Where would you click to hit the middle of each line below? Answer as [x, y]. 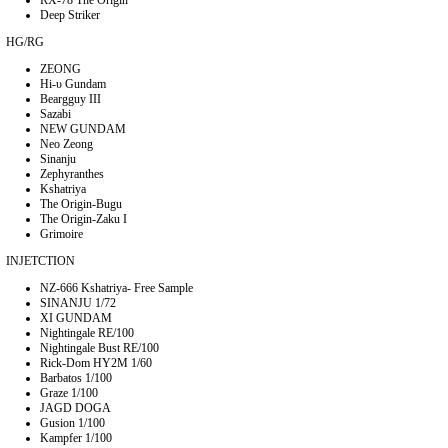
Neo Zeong [66, 143]
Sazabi [55, 113]
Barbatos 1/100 [76, 377]
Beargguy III [70, 98]
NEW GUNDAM [83, 128]
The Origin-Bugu [81, 203]
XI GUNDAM [76, 317]
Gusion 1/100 [72, 422]
